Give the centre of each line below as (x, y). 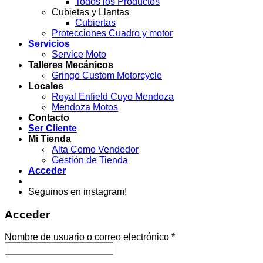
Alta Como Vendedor (95, 149)
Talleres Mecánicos (71, 65)
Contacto (49, 118)
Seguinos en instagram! (77, 192)
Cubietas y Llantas (90, 12)
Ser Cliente (53, 128)
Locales (46, 86)
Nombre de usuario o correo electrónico (88, 237)
